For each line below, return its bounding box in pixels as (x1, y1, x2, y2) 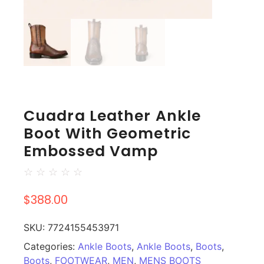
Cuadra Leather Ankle (24, 105, 202, 127)
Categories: (24, 240, 78, 253)
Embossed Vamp (24, 141, 159, 162)
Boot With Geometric (24, 123, 191, 144)
